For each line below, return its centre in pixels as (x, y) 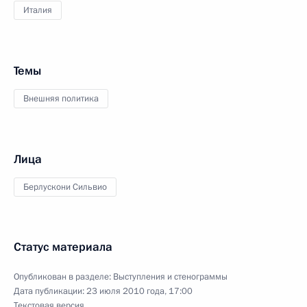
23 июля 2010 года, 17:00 (139, 291)
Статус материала (63, 247)
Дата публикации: (50, 291)
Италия (38, 10)
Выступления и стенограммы (170, 277)
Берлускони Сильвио (65, 187)
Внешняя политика (61, 98)
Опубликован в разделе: (63, 277)
